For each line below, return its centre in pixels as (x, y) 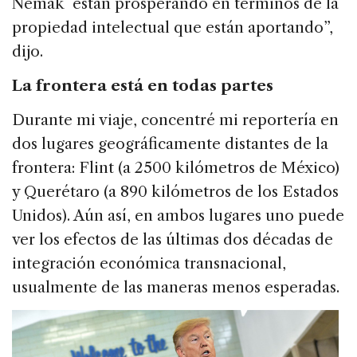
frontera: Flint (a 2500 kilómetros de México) (176, 168)
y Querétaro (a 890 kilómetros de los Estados (175, 192)
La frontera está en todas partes (143, 86)
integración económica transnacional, (149, 264)
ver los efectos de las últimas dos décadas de (173, 240)
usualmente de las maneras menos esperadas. (176, 288)
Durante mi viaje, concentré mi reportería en (175, 120)
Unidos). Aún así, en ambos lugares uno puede (178, 216)
